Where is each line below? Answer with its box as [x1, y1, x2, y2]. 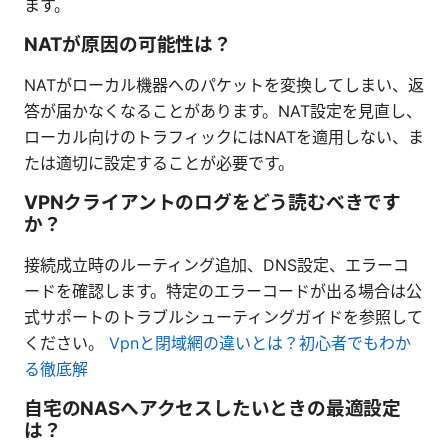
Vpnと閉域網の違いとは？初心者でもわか [109, 332, 411, 353]
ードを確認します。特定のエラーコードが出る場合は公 [24, 280, 422, 301]
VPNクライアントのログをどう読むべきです [24, 190, 402, 214]
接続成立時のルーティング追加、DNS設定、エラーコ [24, 254, 409, 275]
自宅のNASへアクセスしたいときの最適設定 [24, 396, 402, 420]
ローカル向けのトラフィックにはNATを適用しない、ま [24, 126, 424, 147]
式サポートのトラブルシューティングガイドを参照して [24, 306, 423, 327]
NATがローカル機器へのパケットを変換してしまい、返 [24, 74, 424, 95]
